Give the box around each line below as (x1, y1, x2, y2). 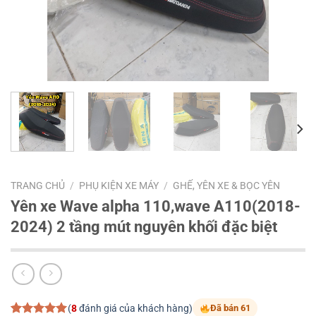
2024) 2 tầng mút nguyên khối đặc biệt (11, 217, 277, 236)
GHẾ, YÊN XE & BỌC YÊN (173, 179, 281, 191)
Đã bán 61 (209, 303, 250, 314)
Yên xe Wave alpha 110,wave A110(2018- (11, 196, 300, 215)
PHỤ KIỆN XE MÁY (79, 179, 159, 191)
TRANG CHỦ (11, 179, 65, 191)
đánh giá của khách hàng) (76, 302, 193, 315)
